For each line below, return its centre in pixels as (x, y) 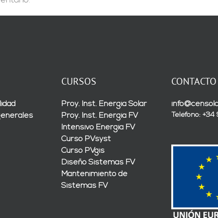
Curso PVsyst (86, 139)
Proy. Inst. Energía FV (100, 116)
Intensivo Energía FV (98, 127)
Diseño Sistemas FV (98, 162)
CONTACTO (194, 81)
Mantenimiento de (94, 174)
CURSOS (79, 81)
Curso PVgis (83, 151)
